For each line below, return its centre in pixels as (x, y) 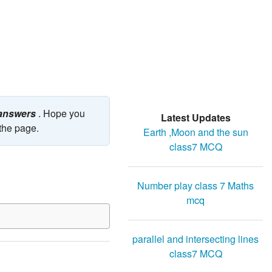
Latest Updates (195, 118)
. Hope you (60, 114)
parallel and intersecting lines (195, 239)
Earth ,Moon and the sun (195, 132)
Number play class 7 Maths (195, 186)
